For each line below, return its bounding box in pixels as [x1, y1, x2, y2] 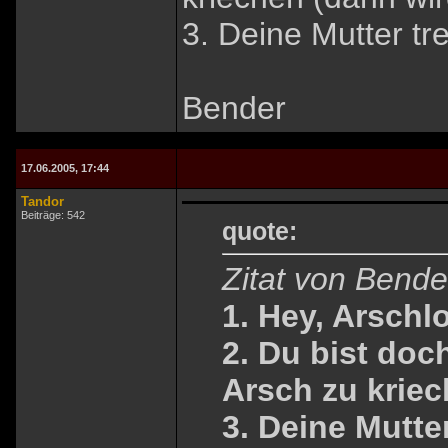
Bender [182, 90, 286, 127]
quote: [222, 216, 297, 245]
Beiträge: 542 [21, 209, 85, 221]
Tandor [21, 194, 64, 209]
